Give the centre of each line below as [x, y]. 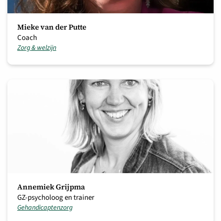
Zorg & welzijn [37, 48]
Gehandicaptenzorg [45, 208]
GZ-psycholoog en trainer [56, 198]
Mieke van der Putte [52, 27]
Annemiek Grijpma [51, 187]
